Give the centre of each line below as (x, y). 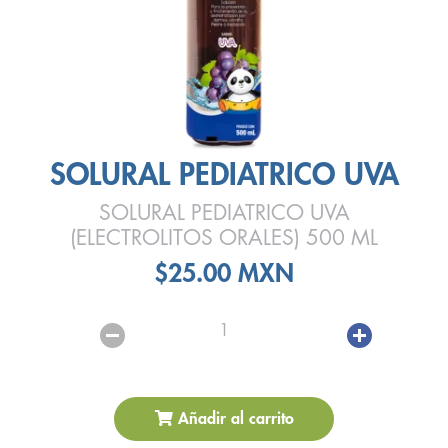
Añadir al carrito (233, 419)
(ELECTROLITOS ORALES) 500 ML (224, 238)
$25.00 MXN (224, 273)
